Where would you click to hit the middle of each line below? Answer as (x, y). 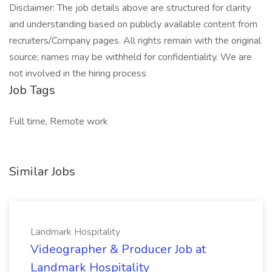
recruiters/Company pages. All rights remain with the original (135, 41)
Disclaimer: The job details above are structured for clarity (130, 8)
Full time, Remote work (59, 121)
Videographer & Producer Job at (118, 249)
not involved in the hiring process (78, 73)
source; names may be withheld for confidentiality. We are (131, 57)
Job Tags (32, 90)
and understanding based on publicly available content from (133, 24)
